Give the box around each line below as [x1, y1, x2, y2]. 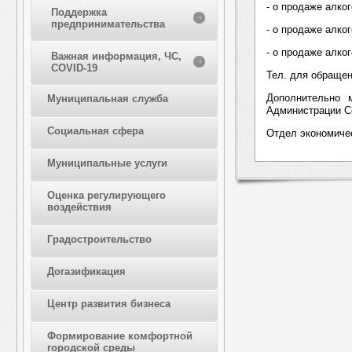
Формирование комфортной [46, 330, 192, 342]
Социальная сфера [46, 125, 144, 137]
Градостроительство [46, 233, 152, 245]
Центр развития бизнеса [46, 298, 170, 310]
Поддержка [50, 6, 107, 18]
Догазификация [46, 266, 126, 277]
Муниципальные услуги [46, 157, 167, 169]
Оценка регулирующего [46, 189, 166, 201]
